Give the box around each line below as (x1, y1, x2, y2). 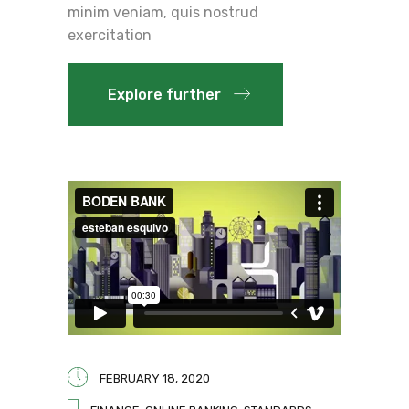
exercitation (68, 26, 152, 44)
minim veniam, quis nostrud (68, 3, 258, 21)
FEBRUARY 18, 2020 (100, 371, 210, 385)
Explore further (108, 85, 221, 103)
